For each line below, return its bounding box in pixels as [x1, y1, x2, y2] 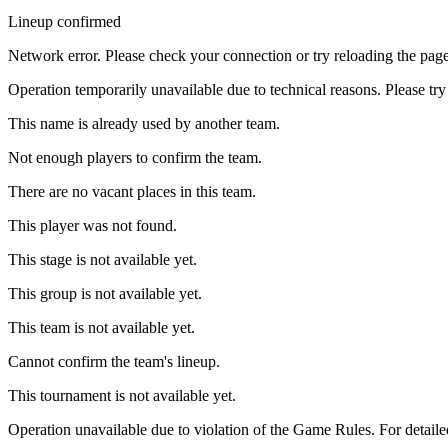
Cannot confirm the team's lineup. [8, 353, 220, 370]
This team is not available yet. [8, 319, 195, 336]
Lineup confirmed [8, 13, 121, 30]
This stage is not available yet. [8, 251, 197, 268]
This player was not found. [8, 217, 177, 234]
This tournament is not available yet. [8, 387, 236, 404]
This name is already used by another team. [8, 115, 280, 132]
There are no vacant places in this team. [8, 183, 256, 200]
